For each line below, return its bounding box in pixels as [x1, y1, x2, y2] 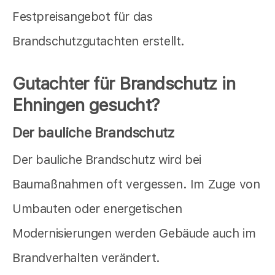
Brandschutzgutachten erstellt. [12, 33, 185, 48]
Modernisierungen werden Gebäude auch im [12, 226, 256, 241]
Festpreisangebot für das [12, 9, 153, 24]
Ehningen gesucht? [12, 94, 160, 115]
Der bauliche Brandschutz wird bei [12, 152, 201, 168]
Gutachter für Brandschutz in [12, 72, 235, 94]
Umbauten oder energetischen [12, 201, 182, 217]
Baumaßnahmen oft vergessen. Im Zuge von [12, 177, 260, 192]
